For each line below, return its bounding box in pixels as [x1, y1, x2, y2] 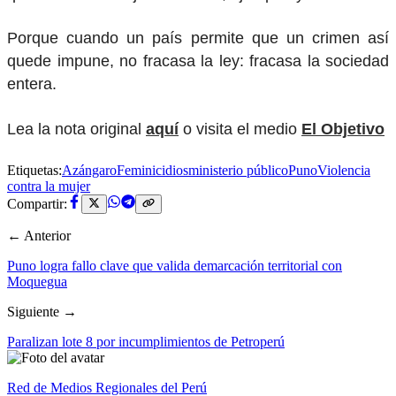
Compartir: [7, 195, 67, 211]
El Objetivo [301, 119, 385, 138]
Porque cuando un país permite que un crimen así [7, 29, 389, 48]
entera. [7, 75, 57, 94]
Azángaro [62, 162, 117, 178]
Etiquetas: [7, 162, 62, 178]
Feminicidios [117, 162, 188, 178]
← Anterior [7, 227, 71, 243]
